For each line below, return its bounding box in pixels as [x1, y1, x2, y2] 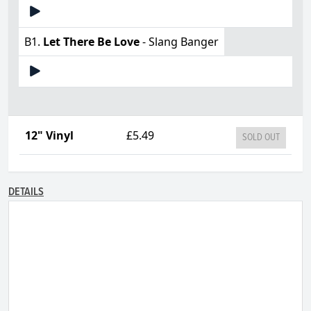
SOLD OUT [242, 131, 280, 144]
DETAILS [8, 184, 44, 199]
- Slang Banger [140, 33, 219, 49]
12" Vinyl [25, 127, 74, 143]
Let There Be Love [43, 33, 140, 49]
